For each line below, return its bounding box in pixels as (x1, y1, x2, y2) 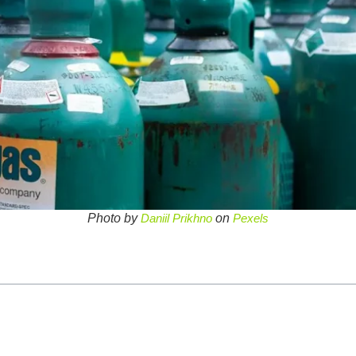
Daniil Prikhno (141, 211, 212, 226)
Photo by (87, 211, 141, 226)
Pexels (233, 211, 269, 226)
